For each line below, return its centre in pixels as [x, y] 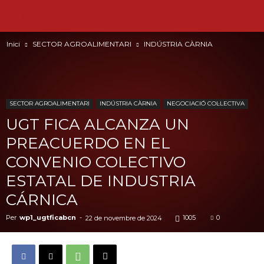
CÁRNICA [42, 200]
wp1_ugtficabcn [48, 217]
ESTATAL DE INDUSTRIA [101, 181]
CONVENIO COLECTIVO [96, 162]
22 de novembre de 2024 [124, 218]
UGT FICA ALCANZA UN [98, 124]
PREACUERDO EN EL [88, 143]
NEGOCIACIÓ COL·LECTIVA [206, 103]
